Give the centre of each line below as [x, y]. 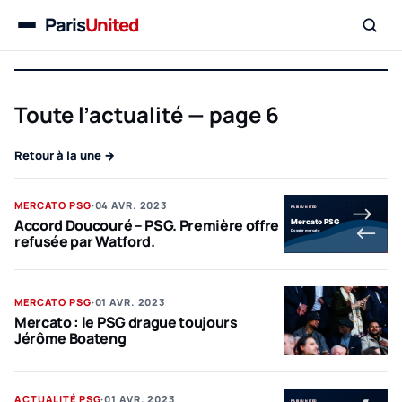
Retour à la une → [65, 155]
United [112, 25]
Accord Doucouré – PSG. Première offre [147, 225]
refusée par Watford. [85, 241]
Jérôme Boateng [70, 339]
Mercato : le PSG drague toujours [126, 323]
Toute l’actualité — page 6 [147, 114]
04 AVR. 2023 [131, 205]
